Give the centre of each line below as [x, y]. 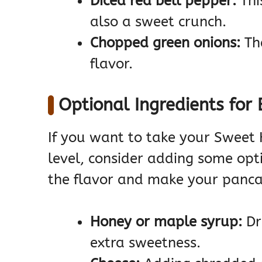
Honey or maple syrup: [166, 222]
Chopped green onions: [165, 43]
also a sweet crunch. [158, 22]
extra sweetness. [145, 243]
